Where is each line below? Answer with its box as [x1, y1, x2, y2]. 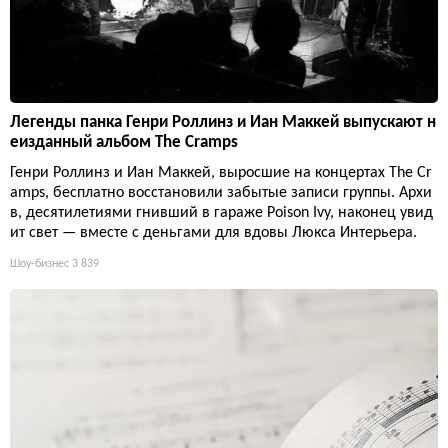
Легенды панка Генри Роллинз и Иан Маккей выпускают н [10, 114, 436, 132]
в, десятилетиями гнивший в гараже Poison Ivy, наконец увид [10, 205, 433, 222]
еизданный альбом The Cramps [10, 134, 238, 152]
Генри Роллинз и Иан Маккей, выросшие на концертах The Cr [10, 165, 432, 182]
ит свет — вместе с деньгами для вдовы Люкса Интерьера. [10, 225, 417, 242]
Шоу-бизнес [10, 258, 69, 271]
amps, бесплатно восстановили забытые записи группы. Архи [10, 185, 432, 202]
